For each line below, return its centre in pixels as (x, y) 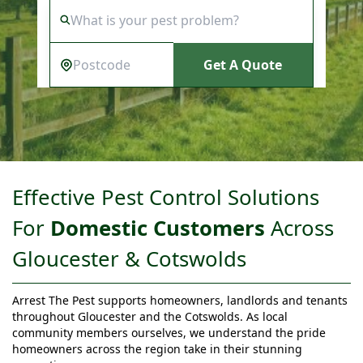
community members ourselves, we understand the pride (169, 332)
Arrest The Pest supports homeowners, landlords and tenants (180, 300)
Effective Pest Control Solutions (166, 197)
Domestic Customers (158, 228)
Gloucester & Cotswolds (129, 259)
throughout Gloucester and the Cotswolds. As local (150, 316)
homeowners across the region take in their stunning (157, 348)
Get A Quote (243, 64)
